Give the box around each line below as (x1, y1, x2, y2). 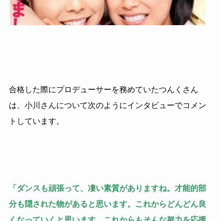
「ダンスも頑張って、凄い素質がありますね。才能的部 (8, 184, 206, 192)
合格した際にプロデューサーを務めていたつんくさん (8, 85, 198, 94)
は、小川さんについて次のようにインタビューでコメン (8, 101, 206, 110)
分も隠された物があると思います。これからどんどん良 (8, 199, 206, 208)
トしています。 (8, 116, 64, 125)
